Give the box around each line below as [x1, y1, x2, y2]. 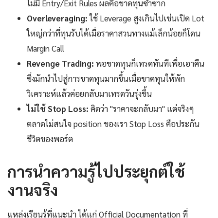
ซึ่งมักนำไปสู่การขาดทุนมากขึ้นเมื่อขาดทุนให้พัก [27, 73, 185, 84]
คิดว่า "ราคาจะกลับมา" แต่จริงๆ [89, 103, 194, 114]
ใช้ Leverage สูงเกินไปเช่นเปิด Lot [88, 13, 204, 24]
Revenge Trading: [27, 58, 94, 69]
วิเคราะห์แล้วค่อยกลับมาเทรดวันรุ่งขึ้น [27, 88, 152, 99]
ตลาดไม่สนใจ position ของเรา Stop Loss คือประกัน [27, 118, 200, 129]
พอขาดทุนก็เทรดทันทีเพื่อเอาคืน [94, 58, 204, 69]
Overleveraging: [27, 13, 88, 24]
